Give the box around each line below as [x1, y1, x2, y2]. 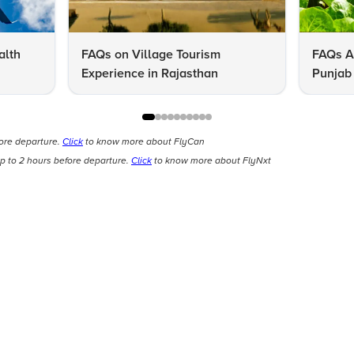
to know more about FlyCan [83, 135, 205, 148]
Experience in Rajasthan [81, 65, 219, 81]
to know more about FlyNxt [152, 154, 271, 167]
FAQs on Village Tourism [81, 46, 221, 62]
